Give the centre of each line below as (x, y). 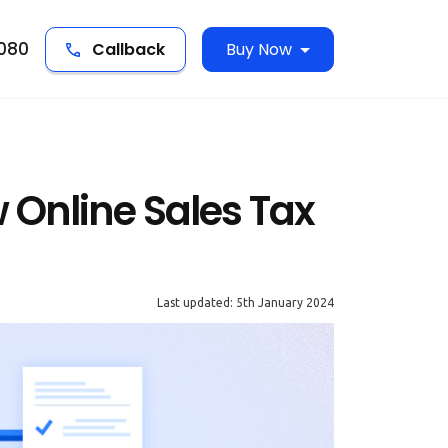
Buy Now (259, 49)
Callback (127, 49)
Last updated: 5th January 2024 (245, 302)
